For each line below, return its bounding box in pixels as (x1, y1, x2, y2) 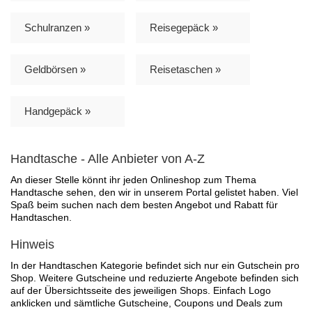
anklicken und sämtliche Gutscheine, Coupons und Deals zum (10, 297, 283, 309)
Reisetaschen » (150, 63, 221, 75)
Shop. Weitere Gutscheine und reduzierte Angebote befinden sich (10, 272, 299, 283)
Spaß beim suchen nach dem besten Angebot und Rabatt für (10, 198, 278, 210)
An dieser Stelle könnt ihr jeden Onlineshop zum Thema (10, 173, 256, 185)
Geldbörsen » (24, 63, 86, 75)
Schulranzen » (24, 21, 90, 33)
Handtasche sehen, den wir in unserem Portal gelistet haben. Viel (10, 186, 298, 198)
